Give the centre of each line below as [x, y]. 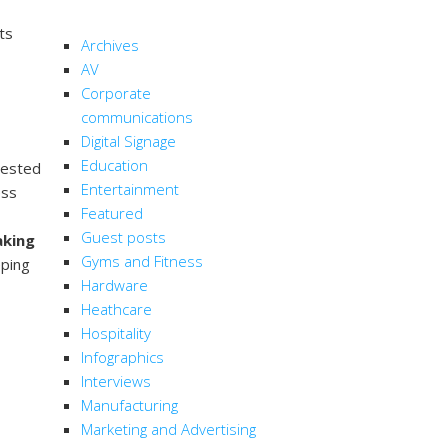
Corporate [116, 93]
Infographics [122, 357]
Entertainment [130, 189]
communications [137, 117]
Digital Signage [128, 141]
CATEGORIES [119, 13]
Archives [110, 45]
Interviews [116, 381]
